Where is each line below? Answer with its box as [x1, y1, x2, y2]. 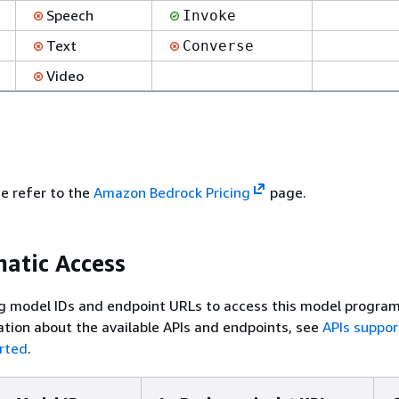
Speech [43, 5, 94, 24]
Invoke [183, 6, 236, 24]
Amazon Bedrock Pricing [94, 183, 250, 201]
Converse [183, 37, 254, 54]
